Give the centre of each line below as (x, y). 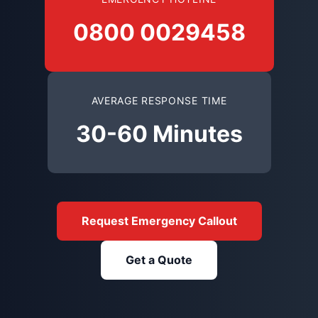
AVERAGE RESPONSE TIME (159, 100)
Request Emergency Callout (159, 221)
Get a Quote (159, 260)
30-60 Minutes (159, 134)
